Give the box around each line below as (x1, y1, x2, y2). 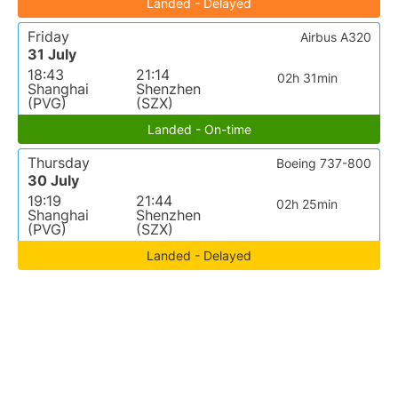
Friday (28, 28, 69, 46)
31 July (28, 45, 76, 64)
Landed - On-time (147, 122, 251, 138)
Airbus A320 (300, 29, 371, 45)
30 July (28, 171, 79, 190)
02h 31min (276, 70, 338, 86)
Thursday (28, 154, 90, 172)
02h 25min (276, 196, 338, 212)
